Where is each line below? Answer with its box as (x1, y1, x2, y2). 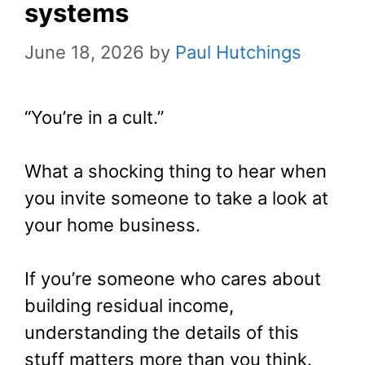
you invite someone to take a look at (24, 187, 328, 209)
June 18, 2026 (24, 41, 144, 63)
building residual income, (24, 294, 234, 316)
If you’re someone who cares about (24, 267, 321, 289)
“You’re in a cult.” (24, 106, 164, 128)
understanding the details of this (24, 321, 299, 343)
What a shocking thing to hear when (24, 160, 327, 182)
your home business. (24, 213, 200, 235)
